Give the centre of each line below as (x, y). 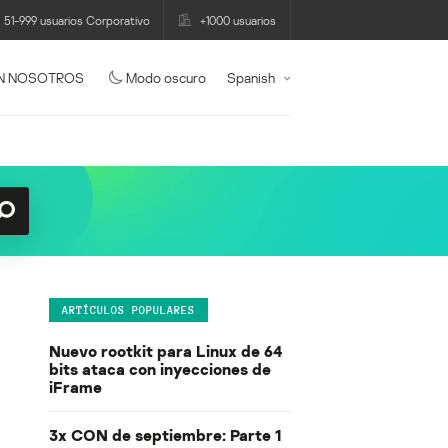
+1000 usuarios (238, 20)
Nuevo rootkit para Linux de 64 (165, 351)
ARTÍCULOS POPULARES (128, 309)
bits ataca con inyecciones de (159, 369)
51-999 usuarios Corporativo (76, 20)
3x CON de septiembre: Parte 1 (165, 435)
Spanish (251, 77)
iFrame (75, 387)
